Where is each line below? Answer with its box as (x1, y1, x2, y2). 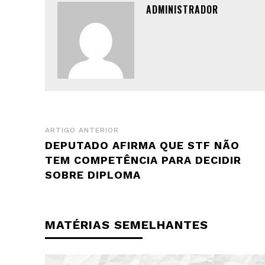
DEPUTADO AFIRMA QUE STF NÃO (45, 138, 240, 151)
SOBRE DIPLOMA (45, 168, 141, 181)
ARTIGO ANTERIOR (45, 125, 119, 134)
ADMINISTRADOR (146, 2, 218, 17)
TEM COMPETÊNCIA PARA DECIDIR (45, 153, 241, 166)
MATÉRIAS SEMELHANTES (45, 217, 208, 232)
